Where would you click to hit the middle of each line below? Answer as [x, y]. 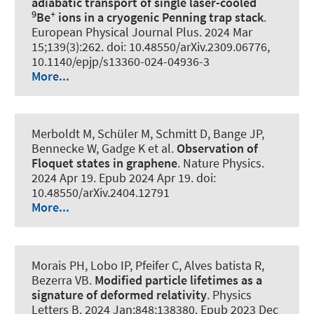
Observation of [217, 149]
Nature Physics [222, 163]
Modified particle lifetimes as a [178, 280]
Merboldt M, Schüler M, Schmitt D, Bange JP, [148, 134]
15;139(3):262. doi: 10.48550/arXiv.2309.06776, [151, 47]
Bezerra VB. [63, 280]
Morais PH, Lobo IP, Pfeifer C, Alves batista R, [148, 265]
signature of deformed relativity [119, 294]
